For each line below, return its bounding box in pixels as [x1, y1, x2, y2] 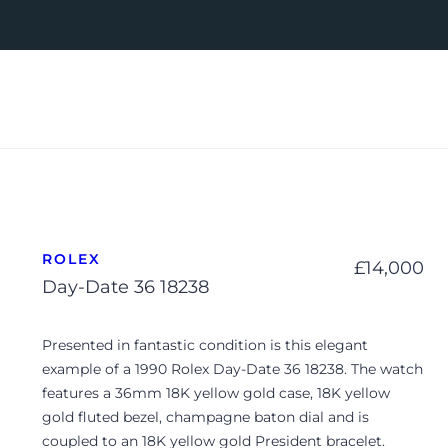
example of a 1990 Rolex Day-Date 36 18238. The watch [42, 360, 423, 379]
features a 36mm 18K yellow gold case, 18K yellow [42, 384, 390, 403]
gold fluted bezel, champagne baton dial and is [42, 408, 369, 427]
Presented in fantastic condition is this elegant [42, 336, 368, 355]
